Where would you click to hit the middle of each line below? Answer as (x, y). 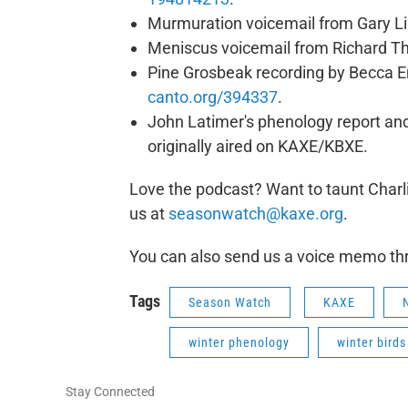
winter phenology (239, 342)
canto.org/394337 (213, 97)
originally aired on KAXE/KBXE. (258, 146)
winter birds (372, 342)
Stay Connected (110, 392)
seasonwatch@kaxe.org (256, 214)
